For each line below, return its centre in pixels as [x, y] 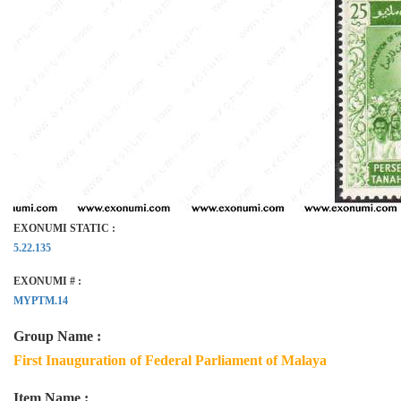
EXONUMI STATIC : [64, 228]
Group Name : [57, 336]
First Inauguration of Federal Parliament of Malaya [170, 360]
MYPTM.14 [41, 301]
